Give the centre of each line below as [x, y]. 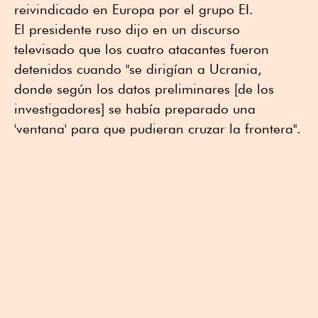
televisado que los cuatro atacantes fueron [142, 49]
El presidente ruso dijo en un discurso [127, 29]
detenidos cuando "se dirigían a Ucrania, [138, 68]
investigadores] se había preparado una [135, 108]
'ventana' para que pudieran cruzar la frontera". [158, 128]
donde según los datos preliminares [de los [144, 88]
